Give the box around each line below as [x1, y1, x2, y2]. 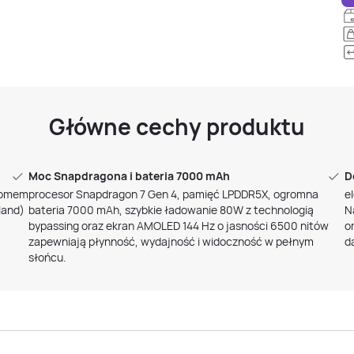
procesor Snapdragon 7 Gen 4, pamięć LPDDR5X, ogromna [28, 186, 318, 201]
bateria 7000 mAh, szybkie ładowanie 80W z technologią [28, 202, 314, 217]
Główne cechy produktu [49, 111, 305, 141]
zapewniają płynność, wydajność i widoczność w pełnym [28, 234, 314, 249]
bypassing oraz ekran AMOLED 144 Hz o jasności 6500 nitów [28, 218, 329, 233]
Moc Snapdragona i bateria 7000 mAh [28, 168, 230, 183]
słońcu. [28, 250, 66, 265]
